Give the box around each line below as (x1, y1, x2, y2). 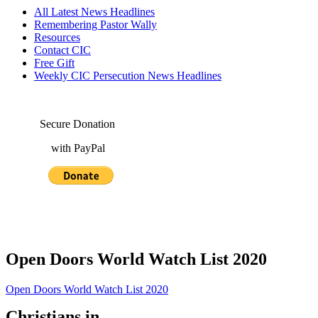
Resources (34, 31, 80, 43)
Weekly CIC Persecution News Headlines (34, 70, 221, 82)
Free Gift (34, 57, 75, 69)
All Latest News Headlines (34, 6, 155, 18)
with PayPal (6, 142, 105, 154)
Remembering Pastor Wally (34, 18, 157, 31)
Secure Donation (6, 118, 115, 130)
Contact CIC (34, 44, 91, 56)
